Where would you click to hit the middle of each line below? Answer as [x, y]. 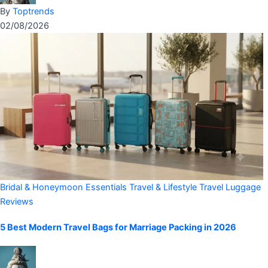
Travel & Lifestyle [163, 187]
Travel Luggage [230, 187]
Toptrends [33, 11]
